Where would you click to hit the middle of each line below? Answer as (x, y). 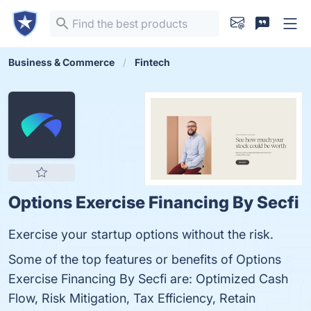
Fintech (152, 62)
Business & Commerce (61, 62)
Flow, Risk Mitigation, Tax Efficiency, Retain (132, 298)
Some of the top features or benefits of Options (145, 259)
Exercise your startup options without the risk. (141, 234)
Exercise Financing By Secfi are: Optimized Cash (148, 279)
